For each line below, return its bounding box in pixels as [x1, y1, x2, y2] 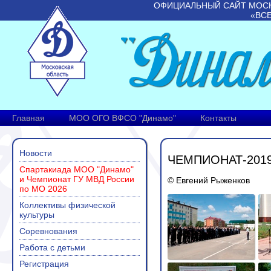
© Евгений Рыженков [168, 175, 250, 186]
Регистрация [19, 259, 69, 269]
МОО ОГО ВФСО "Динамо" [69, 113, 176, 123]
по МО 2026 [19, 184, 67, 194]
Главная [12, 113, 45, 123]
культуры [19, 210, 54, 220]
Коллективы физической [19, 200, 116, 210]
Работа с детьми [19, 243, 85, 252]
